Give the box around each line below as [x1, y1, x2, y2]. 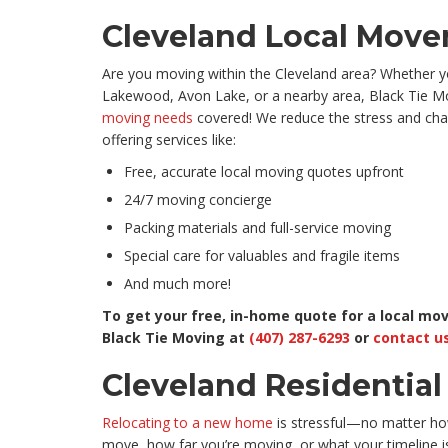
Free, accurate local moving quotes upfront [124, 162, 404, 182]
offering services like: [102, 130, 236, 150]
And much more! [124, 274, 231, 294]
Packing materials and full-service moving [124, 218, 391, 238]
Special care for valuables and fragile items [124, 246, 400, 266]
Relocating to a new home [102, 413, 273, 433]
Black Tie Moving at [102, 328, 249, 348]
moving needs [102, 108, 193, 128]
